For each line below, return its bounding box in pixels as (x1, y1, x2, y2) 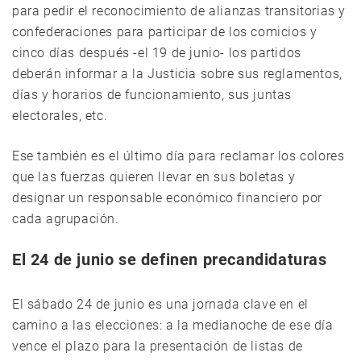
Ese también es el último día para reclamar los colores (12, 148, 345, 164)
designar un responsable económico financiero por (12, 190, 322, 206)
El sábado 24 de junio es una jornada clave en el (12, 297, 309, 313)
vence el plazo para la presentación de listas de (12, 338, 303, 355)
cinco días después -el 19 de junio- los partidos (12, 45, 301, 61)
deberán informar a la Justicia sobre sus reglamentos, (12, 66, 342, 82)
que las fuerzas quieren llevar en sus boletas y (12, 169, 296, 185)
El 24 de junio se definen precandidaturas (12, 250, 327, 270)
